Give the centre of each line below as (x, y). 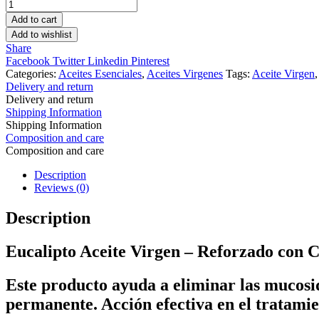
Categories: (31, 74)
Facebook (29, 61)
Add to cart (34, 20)
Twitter (70, 61)
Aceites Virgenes (185, 74)
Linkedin (109, 61)
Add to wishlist (42, 35)
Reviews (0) (62, 188)
